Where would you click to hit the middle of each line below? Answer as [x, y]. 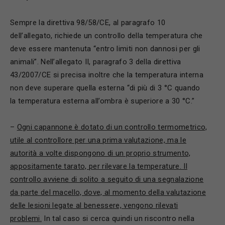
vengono [140, 205]
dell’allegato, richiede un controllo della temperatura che [106, 36]
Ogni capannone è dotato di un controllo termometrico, [112, 127]
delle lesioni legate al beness [60, 205]
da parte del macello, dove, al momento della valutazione [108, 192]
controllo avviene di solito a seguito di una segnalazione [107, 179]
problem [24, 218]
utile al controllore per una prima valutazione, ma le [98, 140]
